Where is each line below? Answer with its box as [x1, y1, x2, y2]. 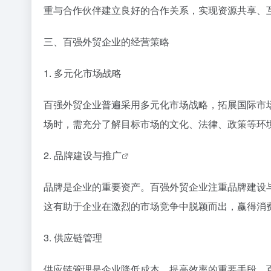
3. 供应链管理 [44, 230, 102, 245]
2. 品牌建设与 [44, 148, 102, 163]
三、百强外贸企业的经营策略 [44, 34, 169, 49]
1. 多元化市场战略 [44, 66, 122, 80]
